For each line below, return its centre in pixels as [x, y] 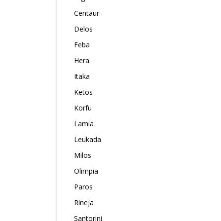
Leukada [88, 139]
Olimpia [86, 171]
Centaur [87, 13]
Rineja [84, 203]
